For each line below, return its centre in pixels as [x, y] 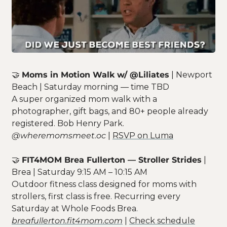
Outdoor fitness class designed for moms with [104, 184]
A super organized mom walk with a [84, 99]
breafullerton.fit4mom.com [67, 220]
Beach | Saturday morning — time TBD [90, 87]
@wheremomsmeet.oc [59, 135]
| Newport [191, 74]
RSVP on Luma [143, 135]
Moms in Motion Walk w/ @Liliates [96, 74]
